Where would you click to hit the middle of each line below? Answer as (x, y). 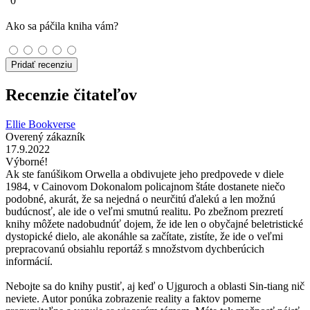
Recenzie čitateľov (71, 94)
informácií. (29, 261)
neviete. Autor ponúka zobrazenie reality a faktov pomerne (133, 298)
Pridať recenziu (42, 64)
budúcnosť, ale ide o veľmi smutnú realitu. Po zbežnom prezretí (144, 211)
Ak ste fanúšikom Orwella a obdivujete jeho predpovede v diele (145, 174)
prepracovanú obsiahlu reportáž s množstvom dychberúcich (135, 248)
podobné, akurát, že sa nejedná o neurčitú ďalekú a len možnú (140, 199)
